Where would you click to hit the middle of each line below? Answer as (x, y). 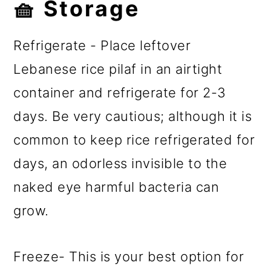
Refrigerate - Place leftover (102, 46)
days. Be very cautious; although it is (133, 116)
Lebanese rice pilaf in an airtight (118, 69)
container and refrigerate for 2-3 (120, 93)
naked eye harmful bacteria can (116, 187)
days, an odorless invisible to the (120, 164)
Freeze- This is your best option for (129, 257)
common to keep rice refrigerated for (134, 140)
